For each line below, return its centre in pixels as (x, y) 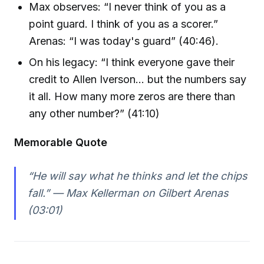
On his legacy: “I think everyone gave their (132, 62)
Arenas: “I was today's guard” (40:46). (124, 41)
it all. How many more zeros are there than (132, 96)
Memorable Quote (61, 142)
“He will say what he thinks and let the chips (137, 176)
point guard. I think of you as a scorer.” (124, 24)
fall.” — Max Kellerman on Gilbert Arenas (128, 193)
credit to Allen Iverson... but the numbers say (138, 79)
